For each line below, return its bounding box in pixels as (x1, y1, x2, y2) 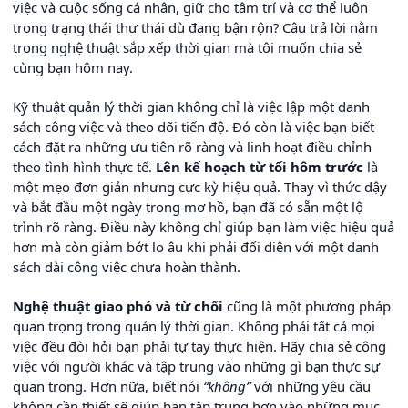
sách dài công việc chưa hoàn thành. (13, 258, 240, 277)
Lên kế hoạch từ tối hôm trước (156, 158, 363, 177)
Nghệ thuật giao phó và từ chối (13, 297, 223, 316)
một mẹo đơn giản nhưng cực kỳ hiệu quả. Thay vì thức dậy (13, 178, 387, 197)
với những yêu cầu (250, 377, 371, 396)
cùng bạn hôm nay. (13, 58, 133, 77)
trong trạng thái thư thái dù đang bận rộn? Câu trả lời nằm (13, 18, 378, 37)
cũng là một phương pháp (223, 297, 391, 316)
